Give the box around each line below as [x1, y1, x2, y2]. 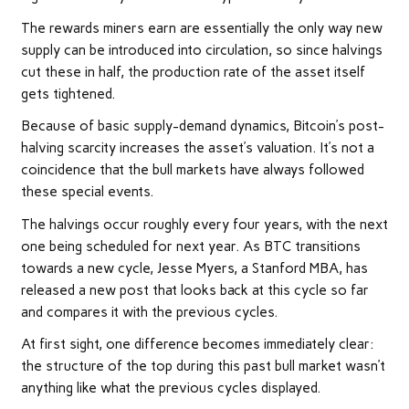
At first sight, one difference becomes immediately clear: [20, 336, 373, 352]
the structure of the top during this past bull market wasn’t [20, 358, 385, 374]
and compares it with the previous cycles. [20, 303, 278, 320]
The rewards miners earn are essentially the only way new [20, 19, 383, 37]
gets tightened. [20, 85, 115, 102]
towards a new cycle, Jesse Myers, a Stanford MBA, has [20, 259, 368, 277]
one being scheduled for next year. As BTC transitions [20, 237, 361, 255]
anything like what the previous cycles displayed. [20, 380, 320, 396]
